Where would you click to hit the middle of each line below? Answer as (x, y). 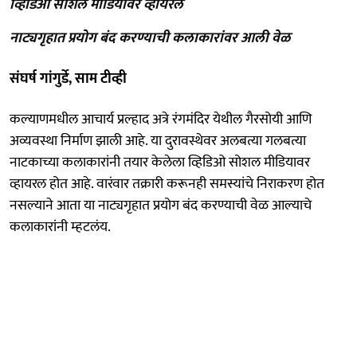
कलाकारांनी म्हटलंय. (60, 227)
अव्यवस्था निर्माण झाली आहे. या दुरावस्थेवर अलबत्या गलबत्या (158, 141)
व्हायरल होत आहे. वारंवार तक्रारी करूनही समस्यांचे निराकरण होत (167, 184)
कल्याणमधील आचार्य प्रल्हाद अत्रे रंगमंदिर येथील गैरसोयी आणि (161, 119)
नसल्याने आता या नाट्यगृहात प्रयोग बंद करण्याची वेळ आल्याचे (161, 205)
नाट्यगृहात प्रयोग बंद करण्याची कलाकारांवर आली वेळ (150, 38)
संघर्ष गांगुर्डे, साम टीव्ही (68, 78)
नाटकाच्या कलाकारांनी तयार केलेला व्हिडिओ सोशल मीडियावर (160, 162)
